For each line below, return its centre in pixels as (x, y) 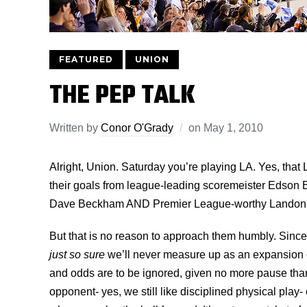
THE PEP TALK (122, 96)
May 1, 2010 (233, 128)
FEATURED (86, 59)
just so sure (77, 255)
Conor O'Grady (137, 128)
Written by (75, 128)
